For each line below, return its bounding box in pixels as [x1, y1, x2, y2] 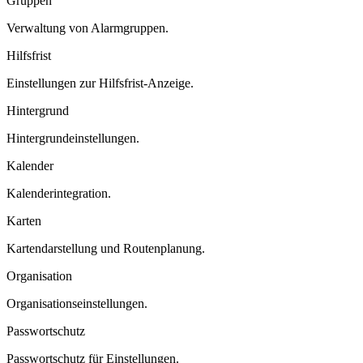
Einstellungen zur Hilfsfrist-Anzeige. [6, 75, 194, 90]
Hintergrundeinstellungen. [6, 130, 139, 145]
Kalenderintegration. [6, 186, 111, 200]
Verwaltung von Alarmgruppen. [6, 20, 169, 35]
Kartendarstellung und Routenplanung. [6, 241, 205, 255]
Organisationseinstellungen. [6, 296, 147, 310]
